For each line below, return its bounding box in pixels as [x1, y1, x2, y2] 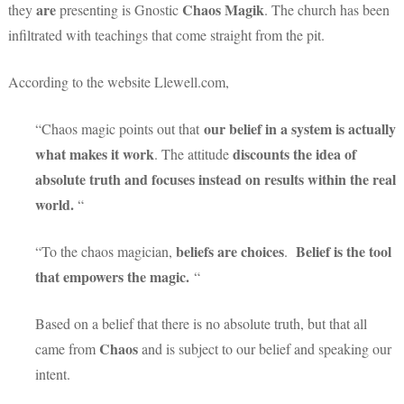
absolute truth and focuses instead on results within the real [35, 168, 396, 189]
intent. [35, 363, 70, 383]
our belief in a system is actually [204, 117, 396, 139]
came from [35, 338, 96, 358]
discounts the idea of [233, 142, 356, 164]
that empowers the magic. [35, 265, 189, 287]
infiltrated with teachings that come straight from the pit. [8, 24, 325, 44]
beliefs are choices [176, 240, 284, 262]
